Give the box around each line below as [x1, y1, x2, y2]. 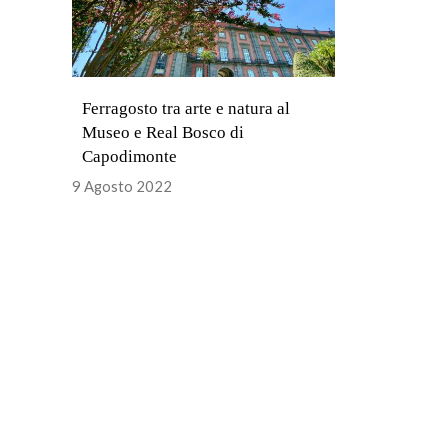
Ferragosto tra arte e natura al [82, 98, 290, 118]
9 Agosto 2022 [72, 176, 172, 195]
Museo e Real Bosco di [82, 122, 244, 142]
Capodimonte [82, 146, 177, 166]
